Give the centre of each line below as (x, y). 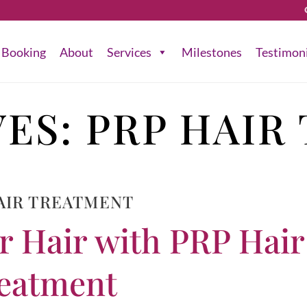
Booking (24, 52)
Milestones (212, 52)
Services (130, 52)
